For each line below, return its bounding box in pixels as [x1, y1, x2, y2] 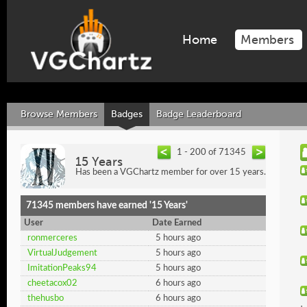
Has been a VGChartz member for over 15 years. [75, 168, 266, 177]
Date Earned [152, 219, 201, 228]
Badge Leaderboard [156, 108, 241, 120]
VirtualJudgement [27, 249, 97, 258]
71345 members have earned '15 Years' [26, 201, 188, 210]
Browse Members [21, 108, 97, 120]
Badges [111, 108, 143, 120]
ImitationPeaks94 [27, 264, 97, 273]
